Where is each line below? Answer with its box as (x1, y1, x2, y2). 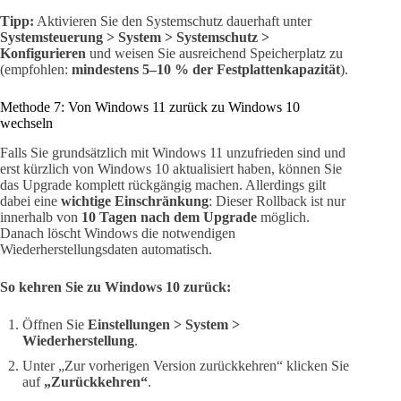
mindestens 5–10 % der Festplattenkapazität (72, 62, 340, 78)
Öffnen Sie (22, 317, 88, 333)
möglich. (257, 209, 310, 226)
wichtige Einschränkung (61, 193, 209, 209)
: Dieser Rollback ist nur (209, 193, 346, 209)
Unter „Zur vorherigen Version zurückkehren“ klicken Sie (22, 358, 349, 374)
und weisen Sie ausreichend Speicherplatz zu (86, 46, 343, 62)
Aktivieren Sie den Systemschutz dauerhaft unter (34, 13, 311, 30)
